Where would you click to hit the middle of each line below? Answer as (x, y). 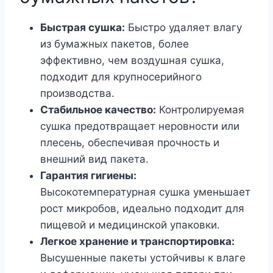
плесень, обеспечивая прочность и (130, 143)
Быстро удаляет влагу (183, 27)
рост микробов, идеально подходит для (142, 208)
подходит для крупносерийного (121, 77)
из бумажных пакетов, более (115, 44)
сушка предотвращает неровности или (140, 126)
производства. (77, 93)
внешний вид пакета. (94, 159)
